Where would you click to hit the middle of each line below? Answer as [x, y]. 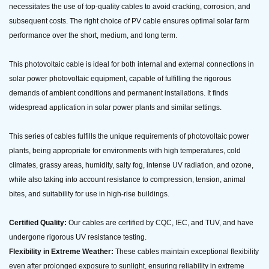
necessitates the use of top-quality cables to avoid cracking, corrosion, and [130, 7]
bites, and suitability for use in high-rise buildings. [89, 194]
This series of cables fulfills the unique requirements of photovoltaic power [129, 137]
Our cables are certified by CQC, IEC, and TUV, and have [160, 223]
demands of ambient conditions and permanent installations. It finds [119, 93]
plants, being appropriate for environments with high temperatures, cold [125, 151]
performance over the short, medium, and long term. [93, 36]
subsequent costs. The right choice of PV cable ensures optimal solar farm [129, 21]
